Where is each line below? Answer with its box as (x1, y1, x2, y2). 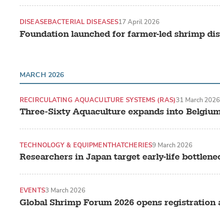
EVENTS (20, 186, 45, 195)
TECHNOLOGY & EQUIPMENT (20, 141, 111, 150)
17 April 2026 (118, 18, 160, 27)
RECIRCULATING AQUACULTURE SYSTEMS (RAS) (20, 95, 176, 104)
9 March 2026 (152, 141, 192, 150)
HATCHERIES (111, 141, 152, 150)
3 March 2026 (45, 186, 85, 195)
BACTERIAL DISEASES (47, 18, 119, 27)
